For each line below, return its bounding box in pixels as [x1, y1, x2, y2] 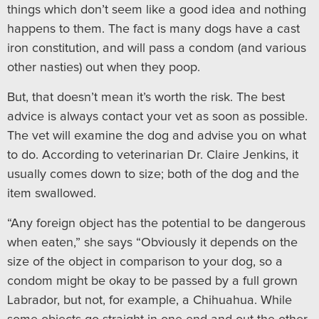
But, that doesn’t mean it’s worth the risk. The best [7, 91, 285, 104]
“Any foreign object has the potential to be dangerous [7, 217, 305, 230]
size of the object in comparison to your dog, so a [7, 256, 283, 268]
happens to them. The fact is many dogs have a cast [7, 23, 300, 36]
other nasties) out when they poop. [7, 61, 200, 74]
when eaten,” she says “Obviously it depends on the [7, 236, 298, 249]
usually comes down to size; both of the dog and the [7, 168, 299, 181]
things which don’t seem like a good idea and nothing [7, 4, 306, 16]
